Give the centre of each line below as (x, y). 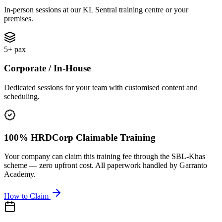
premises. (19, 18)
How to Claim (27, 196)
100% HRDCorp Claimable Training (80, 137)
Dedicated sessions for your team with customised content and (101, 88)
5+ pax (15, 49)
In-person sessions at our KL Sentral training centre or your (96, 9)
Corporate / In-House (47, 68)
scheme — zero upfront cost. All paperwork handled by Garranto (106, 166)
